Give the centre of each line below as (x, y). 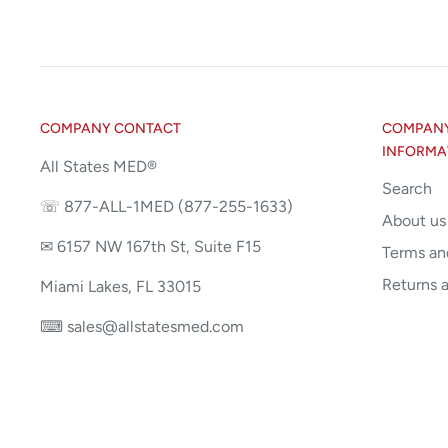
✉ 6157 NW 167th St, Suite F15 (150, 246)
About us (414, 220)
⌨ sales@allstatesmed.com (144, 327)
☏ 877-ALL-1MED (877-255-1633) (166, 206)
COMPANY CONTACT (110, 128)
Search (407, 188)
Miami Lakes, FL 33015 (120, 287)
